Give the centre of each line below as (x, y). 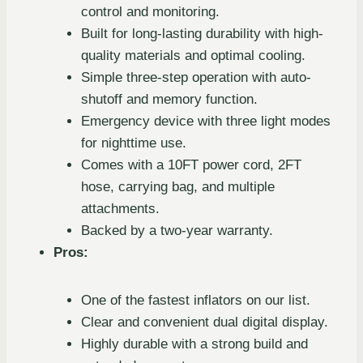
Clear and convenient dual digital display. (205, 322)
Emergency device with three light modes (206, 122)
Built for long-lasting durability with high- (202, 34)
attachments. (120, 209)
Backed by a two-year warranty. (177, 231)
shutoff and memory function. (169, 100)
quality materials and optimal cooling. (193, 56)
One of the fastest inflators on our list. (196, 301)
